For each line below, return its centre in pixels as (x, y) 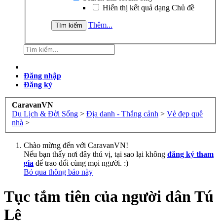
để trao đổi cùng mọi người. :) (81, 163)
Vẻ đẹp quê (185, 114)
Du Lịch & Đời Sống (45, 114)
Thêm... (100, 25)
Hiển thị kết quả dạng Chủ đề (147, 7)
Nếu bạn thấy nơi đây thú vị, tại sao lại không (95, 154)
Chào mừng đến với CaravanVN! (76, 146)
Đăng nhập (42, 75)
